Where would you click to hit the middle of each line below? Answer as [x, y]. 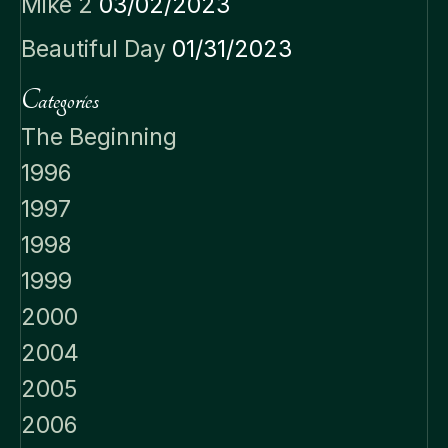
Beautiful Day [93, 48]
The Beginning [99, 136]
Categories [60, 100]
